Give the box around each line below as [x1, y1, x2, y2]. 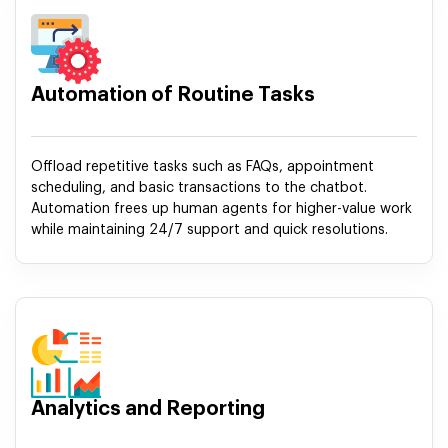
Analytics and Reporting [31, 399, 265, 420]
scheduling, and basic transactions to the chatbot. [31, 181, 367, 196]
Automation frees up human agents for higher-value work [31, 202, 412, 217]
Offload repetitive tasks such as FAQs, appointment [31, 160, 374, 175]
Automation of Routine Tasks [31, 85, 315, 106]
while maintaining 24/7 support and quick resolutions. [31, 223, 388, 238]
